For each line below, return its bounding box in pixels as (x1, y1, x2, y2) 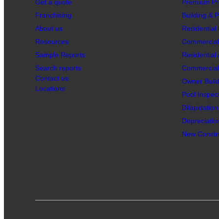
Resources (35, 38, 68, 45)
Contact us (35, 74, 68, 82)
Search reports (35, 64, 81, 72)
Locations (35, 85, 65, 92)
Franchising (35, 11, 71, 19)
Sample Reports (35, 51, 85, 59)
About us (35, 24, 63, 32)
